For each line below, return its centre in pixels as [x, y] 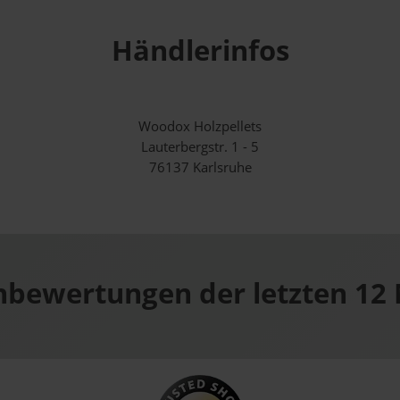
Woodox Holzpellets [200, 127]
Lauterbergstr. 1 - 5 [200, 147]
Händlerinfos [200, 50]
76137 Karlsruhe [200, 168]
